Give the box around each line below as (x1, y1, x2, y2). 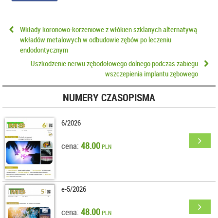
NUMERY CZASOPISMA (63, 90, 155, 104)
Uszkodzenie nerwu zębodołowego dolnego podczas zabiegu (31, 58, 198, 69)
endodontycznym (20, 44, 68, 54)
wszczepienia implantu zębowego (105, 69, 198, 79)
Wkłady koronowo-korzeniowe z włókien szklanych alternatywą (20, 24, 197, 34)
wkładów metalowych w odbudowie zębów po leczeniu (20, 34, 171, 44)
